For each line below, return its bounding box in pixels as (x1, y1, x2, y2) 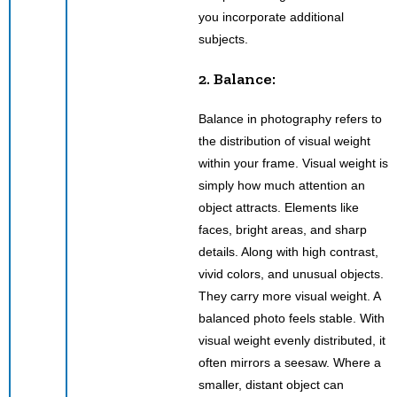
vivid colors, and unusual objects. (198, 266, 384, 281)
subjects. (198, 31, 248, 46)
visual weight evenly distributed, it (198, 332, 385, 347)
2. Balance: (198, 68, 276, 89)
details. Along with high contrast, (198, 244, 378, 259)
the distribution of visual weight (198, 133, 370, 148)
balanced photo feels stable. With (198, 310, 385, 325)
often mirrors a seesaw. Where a (198, 354, 381, 370)
